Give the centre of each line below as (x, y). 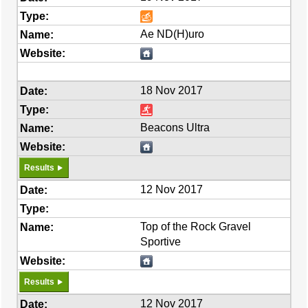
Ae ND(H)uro (173, 34)
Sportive (161, 242)
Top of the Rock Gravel (196, 227)
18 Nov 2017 (172, 90)
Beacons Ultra (175, 128)
